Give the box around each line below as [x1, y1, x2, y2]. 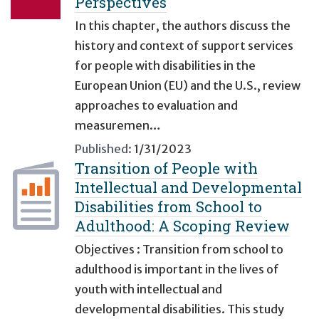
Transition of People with [75, 158, 258, 179]
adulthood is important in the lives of [75, 262, 279, 277]
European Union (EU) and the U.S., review [75, 78, 300, 93]
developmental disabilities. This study [75, 302, 284, 317]
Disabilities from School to [75, 197, 262, 217]
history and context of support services [75, 38, 293, 53]
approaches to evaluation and [75, 98, 238, 113]
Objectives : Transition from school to [75, 242, 283, 257]
